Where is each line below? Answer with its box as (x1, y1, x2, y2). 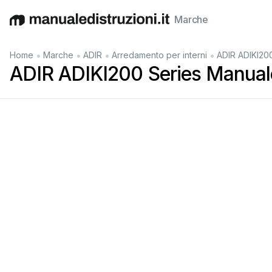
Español (80, 19, 117, 32)
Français (151, 19, 190, 32)
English (9, 19, 42, 32)
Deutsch (42, 19, 80, 32)
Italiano (117, 19, 151, 32)
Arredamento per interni (112, 50, 207, 60)
